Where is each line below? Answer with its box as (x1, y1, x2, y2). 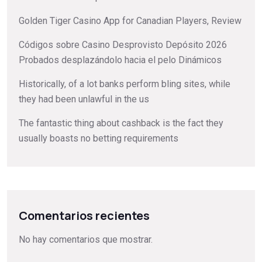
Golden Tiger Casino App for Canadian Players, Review (19, 15, 242, 27)
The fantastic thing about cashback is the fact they (19, 118, 223, 129)
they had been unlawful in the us (19, 94, 149, 105)
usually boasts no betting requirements (19, 133, 178, 144)
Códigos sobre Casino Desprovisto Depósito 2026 (19, 39, 227, 51)
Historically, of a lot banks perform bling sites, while (19, 78, 230, 90)
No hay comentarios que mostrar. (19, 233, 153, 245)
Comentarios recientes (19, 207, 150, 223)
